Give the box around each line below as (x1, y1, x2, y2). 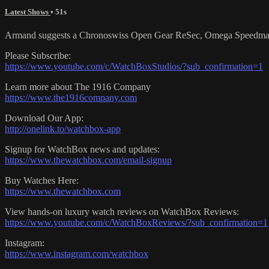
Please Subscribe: (5, 50, 71, 61)
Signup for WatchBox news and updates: (5, 144, 160, 155)
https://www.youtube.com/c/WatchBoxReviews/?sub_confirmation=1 (5, 217, 268, 228)
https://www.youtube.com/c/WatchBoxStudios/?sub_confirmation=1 (5, 61, 263, 72)
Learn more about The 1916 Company (5, 82, 151, 92)
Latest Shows (5, 7, 50, 16)
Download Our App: (5, 113, 83, 124)
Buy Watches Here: (5, 175, 79, 186)
